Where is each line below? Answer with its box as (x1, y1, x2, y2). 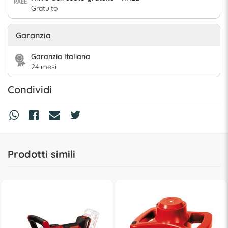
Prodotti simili (8, 147, 75, 160)
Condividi (8, 82, 52, 96)
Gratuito (31, 3, 58, 13)
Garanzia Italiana (31, 51, 90, 61)
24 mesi (31, 62, 56, 71)
